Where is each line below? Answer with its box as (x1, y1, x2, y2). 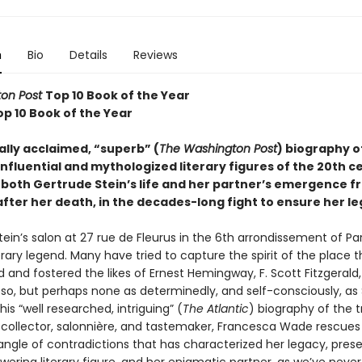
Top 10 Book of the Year (44, 87, 190, 103)
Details (69, 47, 107, 63)
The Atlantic (182, 301, 249, 317)
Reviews (133, 47, 178, 63)
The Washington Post (158, 141, 277, 157)
